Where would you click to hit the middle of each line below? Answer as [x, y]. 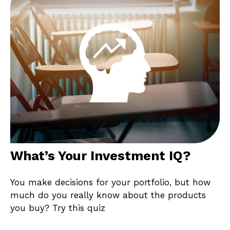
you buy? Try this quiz [58, 208]
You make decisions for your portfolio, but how [110, 183]
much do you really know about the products [108, 195]
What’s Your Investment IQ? [100, 155]
